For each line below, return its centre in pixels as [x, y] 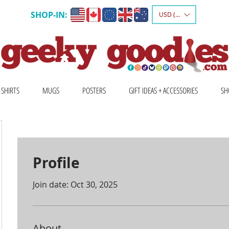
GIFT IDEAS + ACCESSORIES [163, 91]
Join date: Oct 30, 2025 [75, 185]
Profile [56, 163]
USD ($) [170, 14]
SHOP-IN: [49, 15]
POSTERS [94, 91]
